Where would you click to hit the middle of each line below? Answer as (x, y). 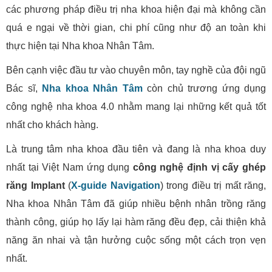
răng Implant (36, 185)
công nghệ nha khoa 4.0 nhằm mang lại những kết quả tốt (136, 106)
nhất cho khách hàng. (52, 124)
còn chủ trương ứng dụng (204, 88)
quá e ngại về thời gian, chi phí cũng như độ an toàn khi (136, 27)
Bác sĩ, (24, 88)
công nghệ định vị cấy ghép (199, 167)
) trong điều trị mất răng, (213, 185)
